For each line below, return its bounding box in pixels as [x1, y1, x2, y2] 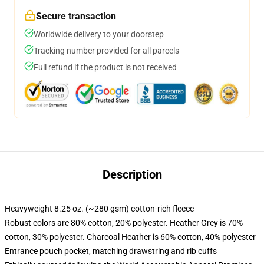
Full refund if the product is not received [34, 62, 177, 72]
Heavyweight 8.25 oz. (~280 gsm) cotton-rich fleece [5, 204, 194, 213]
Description [102, 167, 162, 181]
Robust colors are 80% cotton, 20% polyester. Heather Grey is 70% [5, 218, 243, 227]
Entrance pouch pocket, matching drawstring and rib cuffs [5, 246, 217, 256]
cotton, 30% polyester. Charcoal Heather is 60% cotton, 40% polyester [5, 232, 256, 242]
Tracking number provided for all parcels [34, 46, 179, 55]
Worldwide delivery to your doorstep [34, 29, 164, 39]
